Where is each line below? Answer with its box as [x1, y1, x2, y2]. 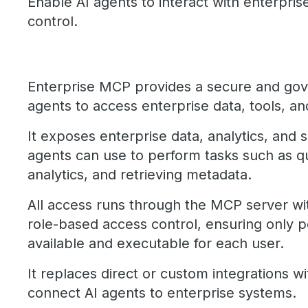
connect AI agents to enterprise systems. [27, 285, 300, 301]
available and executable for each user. [27, 235, 284, 252]
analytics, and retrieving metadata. [27, 166, 252, 183]
